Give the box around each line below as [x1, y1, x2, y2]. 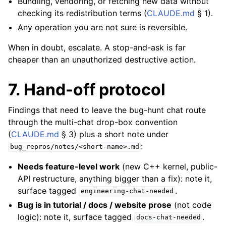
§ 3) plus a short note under [59, 129, 168, 139]
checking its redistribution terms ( [18, 8, 147, 18]
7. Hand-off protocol [8, 79, 165, 99]
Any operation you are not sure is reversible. [18, 22, 188, 32]
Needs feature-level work [18, 161, 120, 172]
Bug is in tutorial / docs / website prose [18, 199, 172, 210]
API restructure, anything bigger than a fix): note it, [18, 173, 212, 184]
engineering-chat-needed [80, 187, 174, 195]
